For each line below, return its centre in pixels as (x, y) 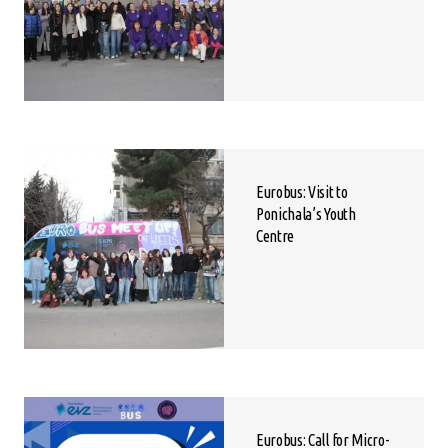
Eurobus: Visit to (302, 192)
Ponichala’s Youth (306, 214)
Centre (275, 236)
